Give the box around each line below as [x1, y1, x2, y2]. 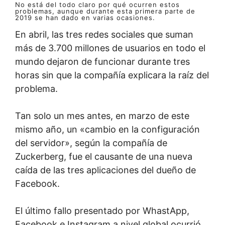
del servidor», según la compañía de [15, 138, 167, 148]
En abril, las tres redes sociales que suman [15, 29, 193, 40]
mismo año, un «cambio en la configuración [15, 124, 200, 135]
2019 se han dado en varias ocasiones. [15, 14, 155, 22]
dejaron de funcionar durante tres [47, 56, 190, 67]
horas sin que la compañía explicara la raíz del [15, 70, 209, 80]
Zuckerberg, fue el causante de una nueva [15, 151, 192, 162]
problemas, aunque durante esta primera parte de [15, 7, 195, 15]
